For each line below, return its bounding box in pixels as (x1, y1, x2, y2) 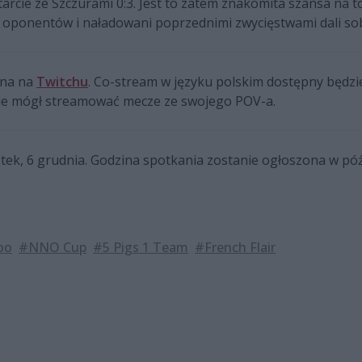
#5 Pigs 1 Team (93, 238, 188, 256)
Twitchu (36, 73, 88, 90)
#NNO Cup (19, 238, 86, 256)
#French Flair (195, 238, 276, 256)
